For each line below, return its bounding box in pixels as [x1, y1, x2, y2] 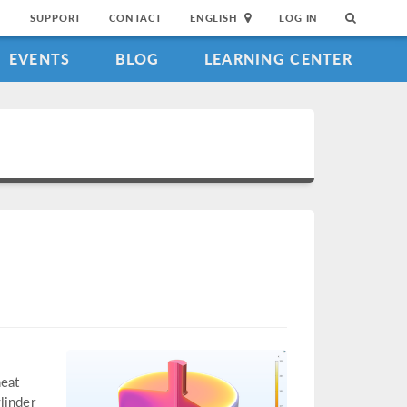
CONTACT [109, 11, 163, 25]
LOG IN [279, 11, 319, 25]
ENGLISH [189, 11, 238, 25]
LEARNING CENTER [203, 48, 352, 69]
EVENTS [8, 48, 71, 69]
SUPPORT [30, 11, 83, 25]
